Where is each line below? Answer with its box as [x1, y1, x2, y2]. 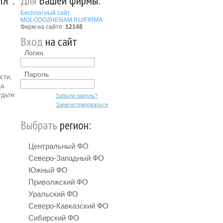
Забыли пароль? [56, 93, 98, 99]
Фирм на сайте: [20, 23, 65, 30]
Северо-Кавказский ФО [28, 202, 109, 210]
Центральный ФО [28, 142, 89, 150]
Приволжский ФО [28, 178, 88, 186]
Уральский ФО [28, 190, 78, 198]
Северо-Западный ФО [28, 154, 104, 162]
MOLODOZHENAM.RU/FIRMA [20, 16, 103, 23]
